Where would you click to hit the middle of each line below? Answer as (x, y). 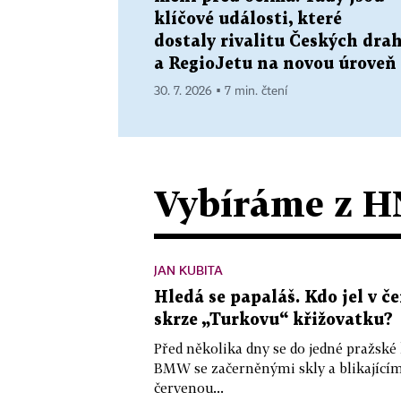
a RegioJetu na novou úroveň (275, 64)
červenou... (189, 387)
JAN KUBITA (188, 269)
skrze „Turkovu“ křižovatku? (273, 320)
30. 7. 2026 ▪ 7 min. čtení (221, 91)
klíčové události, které (248, 19)
